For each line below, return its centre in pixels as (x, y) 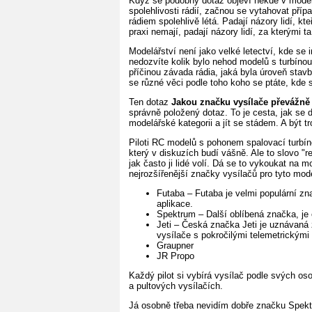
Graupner (175, 245)
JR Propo (175, 256)
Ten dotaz (150, 102)
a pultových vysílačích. (176, 286)
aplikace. (175, 203)
